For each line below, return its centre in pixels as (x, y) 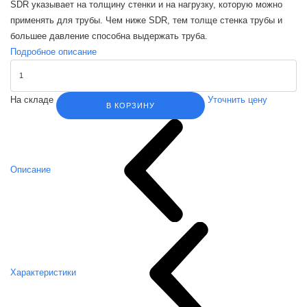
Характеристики (43, 273)
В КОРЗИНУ (131, 105)
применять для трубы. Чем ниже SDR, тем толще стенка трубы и (146, 20)
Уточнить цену (237, 99)
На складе (33, 99)
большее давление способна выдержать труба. (109, 36)
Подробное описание (53, 51)
